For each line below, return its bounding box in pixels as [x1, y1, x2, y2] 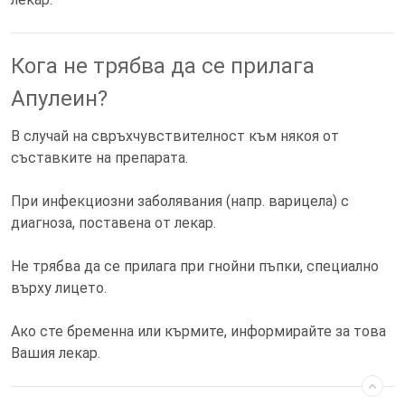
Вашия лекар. [11, 344, 100, 362]
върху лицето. [11, 279, 107, 297]
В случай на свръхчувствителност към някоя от [11, 127, 339, 145]
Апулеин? [11, 86, 108, 111]
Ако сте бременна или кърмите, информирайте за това [11, 323, 386, 340]
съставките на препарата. [11, 149, 188, 166]
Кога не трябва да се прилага [11, 53, 315, 79]
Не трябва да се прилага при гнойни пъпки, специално [11, 258, 379, 275]
